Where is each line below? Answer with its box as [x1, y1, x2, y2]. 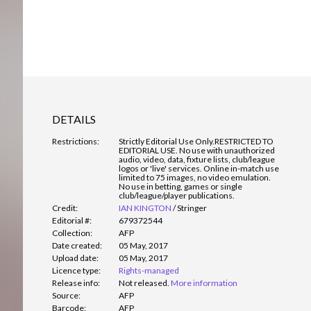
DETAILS [52, 112, 96, 126]
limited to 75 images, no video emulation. [119, 172, 271, 183]
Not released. [119, 278, 169, 289]
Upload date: [52, 253, 99, 264]
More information [171, 278, 237, 289]
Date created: [52, 240, 102, 251]
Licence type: [52, 265, 101, 276]
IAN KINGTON [119, 203, 171, 214]
